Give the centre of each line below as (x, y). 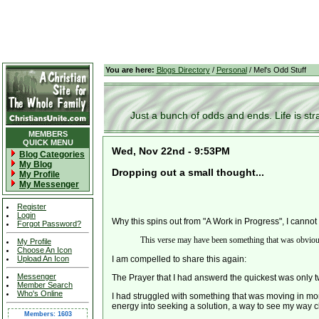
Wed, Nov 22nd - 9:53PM (171, 151)
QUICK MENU (48, 142)
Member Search (45, 285)
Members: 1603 (48, 314)
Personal (231, 70)
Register (32, 206)
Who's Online (40, 293)
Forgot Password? (49, 224)
